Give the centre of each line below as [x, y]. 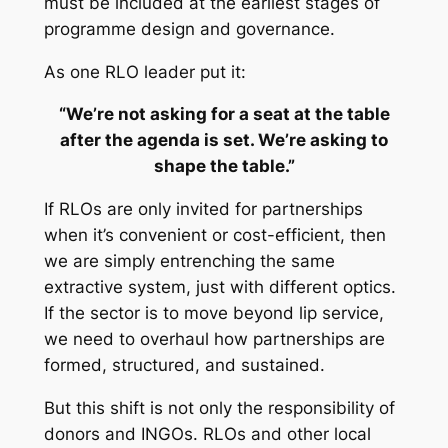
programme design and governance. [189, 28]
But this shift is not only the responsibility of [219, 408]
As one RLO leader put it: [144, 71]
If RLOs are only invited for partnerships [203, 209]
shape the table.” [224, 166]
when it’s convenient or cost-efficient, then [214, 235]
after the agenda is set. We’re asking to [224, 140]
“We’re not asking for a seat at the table [224, 114]
